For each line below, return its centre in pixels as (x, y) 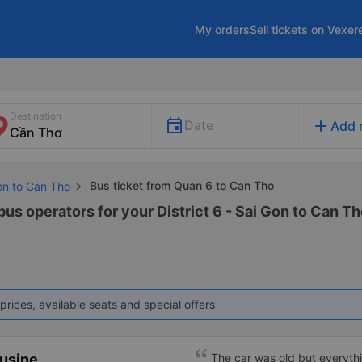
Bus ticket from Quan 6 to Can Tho (180, 185)
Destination (36, 116)
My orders (222, 29)
